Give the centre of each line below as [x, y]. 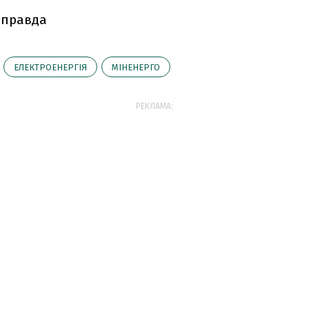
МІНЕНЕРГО [136, 67]
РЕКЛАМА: [154, 106]
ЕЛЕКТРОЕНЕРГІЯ [50, 67]
